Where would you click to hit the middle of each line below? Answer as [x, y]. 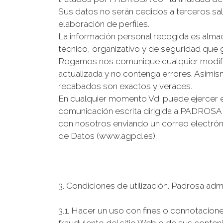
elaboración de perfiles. [104, 24]
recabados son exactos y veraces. [125, 86]
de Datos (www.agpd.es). [108, 136]
